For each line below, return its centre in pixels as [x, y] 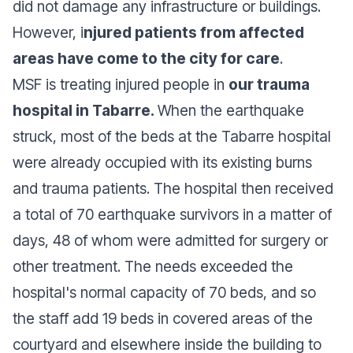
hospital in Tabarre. [85, 110]
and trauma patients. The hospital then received [173, 188]
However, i [48, 32]
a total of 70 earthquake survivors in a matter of [172, 214]
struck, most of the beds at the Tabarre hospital [172, 136]
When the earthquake [231, 110]
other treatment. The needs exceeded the [153, 266]
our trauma [269, 84]
